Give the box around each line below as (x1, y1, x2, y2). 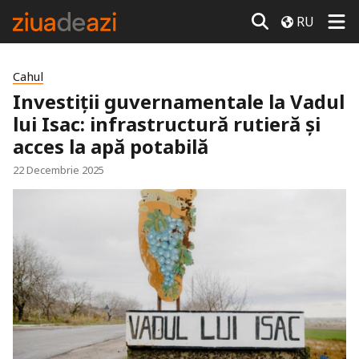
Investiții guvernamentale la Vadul (13, 88, 345, 115)
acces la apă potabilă (13, 133, 208, 159)
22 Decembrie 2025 (13, 163, 104, 177)
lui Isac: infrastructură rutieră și (13, 111, 321, 137)
